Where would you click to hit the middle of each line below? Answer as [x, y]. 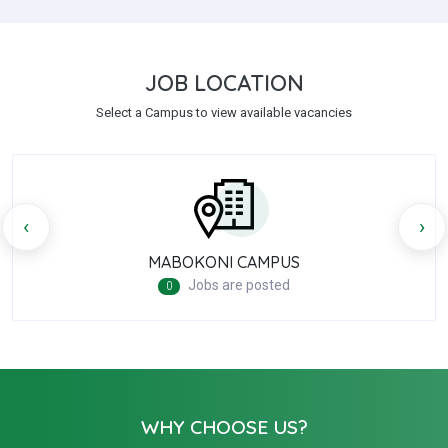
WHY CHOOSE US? [224, 426]
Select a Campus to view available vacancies [224, 112]
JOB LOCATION [224, 82]
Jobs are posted [238, 284]
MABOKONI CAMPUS [224, 261]
